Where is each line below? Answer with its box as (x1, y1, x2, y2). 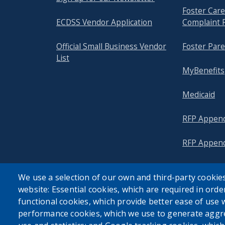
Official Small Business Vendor (56, 41, 166, 52)
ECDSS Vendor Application (56, 17, 152, 28)
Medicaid (182, 89, 215, 100)
